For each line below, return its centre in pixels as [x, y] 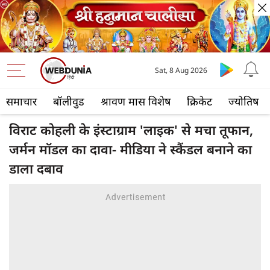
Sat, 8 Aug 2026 [181, 71]
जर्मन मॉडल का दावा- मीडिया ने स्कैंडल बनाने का [130, 149]
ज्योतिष [243, 102]
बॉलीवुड [69, 102]
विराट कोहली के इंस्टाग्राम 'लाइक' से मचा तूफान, [131, 130]
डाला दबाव [36, 168]
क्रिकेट [199, 102]
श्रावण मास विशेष [136, 102]
